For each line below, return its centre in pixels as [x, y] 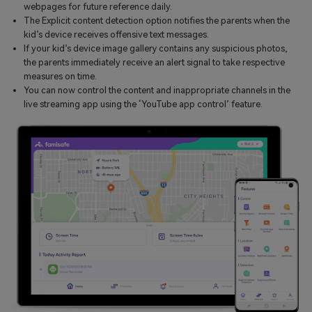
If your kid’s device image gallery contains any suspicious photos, [156, 49]
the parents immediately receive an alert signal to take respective [155, 63]
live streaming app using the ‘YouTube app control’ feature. [143, 104]
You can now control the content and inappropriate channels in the [157, 91]
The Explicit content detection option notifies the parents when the [157, 21]
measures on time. [61, 77]
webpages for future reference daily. [98, 7]
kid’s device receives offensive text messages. [117, 35]
